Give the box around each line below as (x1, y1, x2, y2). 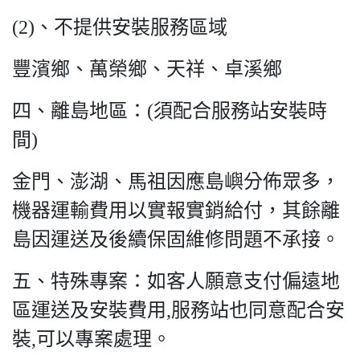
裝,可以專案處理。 (12, 329, 171, 350)
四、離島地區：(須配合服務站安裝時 (12, 100, 327, 121)
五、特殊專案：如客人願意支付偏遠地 (12, 271, 340, 292)
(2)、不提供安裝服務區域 (12, 17, 227, 38)
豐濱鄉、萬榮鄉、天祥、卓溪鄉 (12, 59, 282, 80)
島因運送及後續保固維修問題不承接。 (12, 229, 340, 250)
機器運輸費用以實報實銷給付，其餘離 (12, 200, 340, 221)
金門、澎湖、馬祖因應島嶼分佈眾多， (12, 171, 340, 192)
